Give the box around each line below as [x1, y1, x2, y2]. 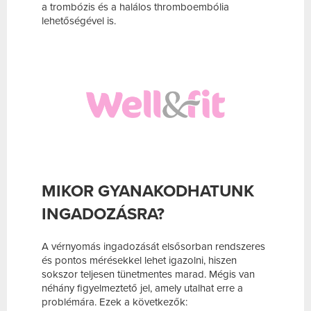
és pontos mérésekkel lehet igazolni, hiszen [42, 254, 237, 267]
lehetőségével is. [42, 15, 121, 28]
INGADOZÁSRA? [42, 204, 165, 225]
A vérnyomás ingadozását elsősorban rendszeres [42, 240, 265, 253]
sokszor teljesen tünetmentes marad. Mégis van [42, 268, 255, 281]
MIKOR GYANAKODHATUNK [42, 181, 254, 202]
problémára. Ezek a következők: [42, 296, 187, 309]
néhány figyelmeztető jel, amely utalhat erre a [42, 282, 243, 295]
